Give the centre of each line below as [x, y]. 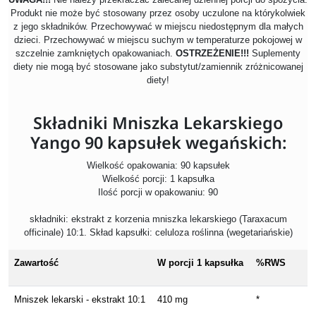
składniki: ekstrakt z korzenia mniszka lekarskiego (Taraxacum [158, 219]
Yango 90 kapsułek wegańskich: [158, 143]
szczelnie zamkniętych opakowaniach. [96, 54]
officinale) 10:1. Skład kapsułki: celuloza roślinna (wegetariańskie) [158, 233]
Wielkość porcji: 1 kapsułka [158, 179]
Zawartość [36, 263]
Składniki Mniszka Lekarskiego [158, 123]
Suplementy [275, 54]
